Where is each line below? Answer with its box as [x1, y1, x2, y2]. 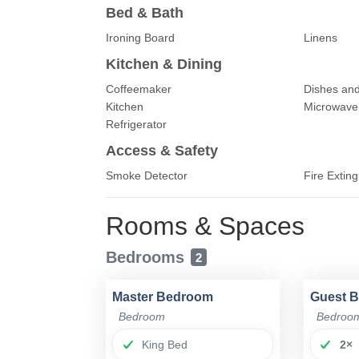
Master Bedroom [112, 290, 213, 305]
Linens [303, 31, 337, 45]
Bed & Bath [106, 5, 184, 22]
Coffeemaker [106, 83, 171, 96]
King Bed [142, 338, 188, 352]
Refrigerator [106, 118, 167, 131]
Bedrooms [106, 248, 184, 267]
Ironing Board [106, 31, 175, 45]
